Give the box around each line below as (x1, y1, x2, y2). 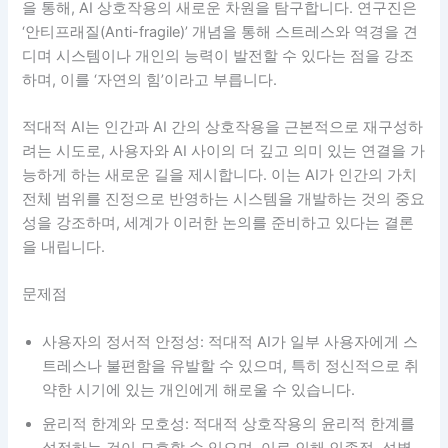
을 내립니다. (22, 237, 106, 256)
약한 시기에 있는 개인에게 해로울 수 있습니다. (42, 380, 356, 399)
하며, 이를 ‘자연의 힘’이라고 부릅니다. (22, 70, 278, 89)
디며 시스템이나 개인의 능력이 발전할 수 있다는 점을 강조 (22, 46, 415, 65)
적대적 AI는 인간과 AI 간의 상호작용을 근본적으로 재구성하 (22, 117, 424, 136)
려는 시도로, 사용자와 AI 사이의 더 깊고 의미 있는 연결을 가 (22, 141, 426, 160)
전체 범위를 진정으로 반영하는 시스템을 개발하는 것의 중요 (22, 189, 426, 208)
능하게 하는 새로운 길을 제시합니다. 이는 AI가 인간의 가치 (22, 165, 418, 184)
